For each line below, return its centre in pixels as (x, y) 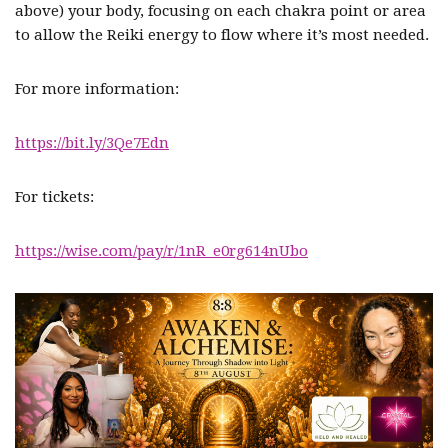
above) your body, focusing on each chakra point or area (220, 11)
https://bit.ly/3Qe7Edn (92, 143)
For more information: (97, 89)
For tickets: (54, 197)
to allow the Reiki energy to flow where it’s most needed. (222, 35)
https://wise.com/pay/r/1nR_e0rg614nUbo (161, 251)
